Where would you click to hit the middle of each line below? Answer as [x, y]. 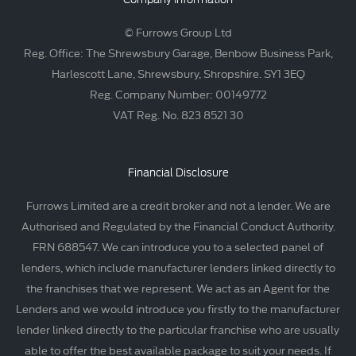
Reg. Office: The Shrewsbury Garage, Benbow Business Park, [178, 53]
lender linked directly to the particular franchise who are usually [178, 329]
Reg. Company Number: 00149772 [178, 94]
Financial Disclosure [178, 173]
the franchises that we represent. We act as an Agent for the [178, 288]
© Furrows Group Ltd [178, 32]
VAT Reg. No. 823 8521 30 [178, 115]
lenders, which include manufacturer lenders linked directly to [178, 267]
